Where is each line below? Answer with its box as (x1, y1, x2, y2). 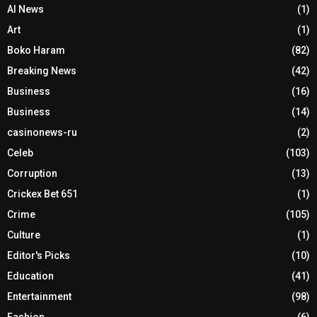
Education (7, 270, 54, 282)
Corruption (7, 168, 57, 180)
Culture (7, 229, 40, 241)
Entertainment (7, 291, 71, 303)
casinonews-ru (7, 127, 77, 139)
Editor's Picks (7, 250, 70, 262)
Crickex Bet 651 (7, 188, 78, 200)
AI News (7, 4, 44, 16)
